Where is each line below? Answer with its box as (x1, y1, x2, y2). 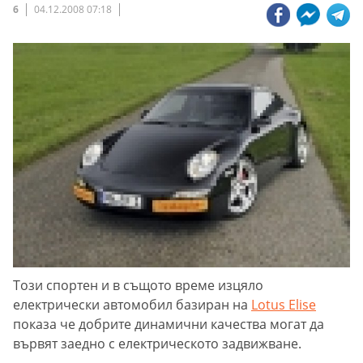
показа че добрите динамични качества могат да (13, 314, 324, 333)
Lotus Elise (251, 295, 316, 314)
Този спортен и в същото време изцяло (13, 275, 263, 294)
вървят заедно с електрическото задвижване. (13, 334, 305, 352)
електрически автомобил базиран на (13, 295, 251, 314)
